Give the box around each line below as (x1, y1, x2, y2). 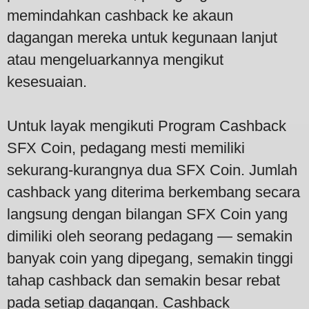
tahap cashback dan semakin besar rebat (7, 271, 280, 289)
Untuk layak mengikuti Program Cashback (7, 117, 286, 134)
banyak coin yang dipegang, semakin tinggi (7, 249, 293, 267)
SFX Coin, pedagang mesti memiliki (7, 139, 245, 157)
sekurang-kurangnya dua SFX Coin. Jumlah (7, 161, 297, 179)
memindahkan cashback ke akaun (7, 6, 233, 24)
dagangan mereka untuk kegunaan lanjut (7, 28, 277, 46)
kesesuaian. (7, 72, 87, 90)
